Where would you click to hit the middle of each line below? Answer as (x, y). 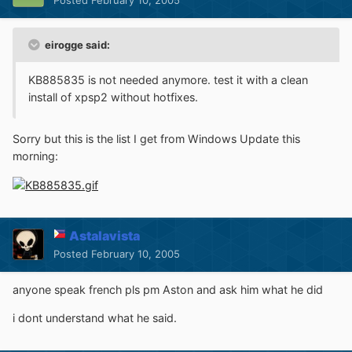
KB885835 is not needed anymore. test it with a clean (168, 80)
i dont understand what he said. (95, 318)
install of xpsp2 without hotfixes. (113, 97)
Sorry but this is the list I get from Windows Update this (156, 138)
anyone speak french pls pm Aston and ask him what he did (168, 289)
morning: (35, 156)
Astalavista (104, 235)
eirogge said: (76, 45)
